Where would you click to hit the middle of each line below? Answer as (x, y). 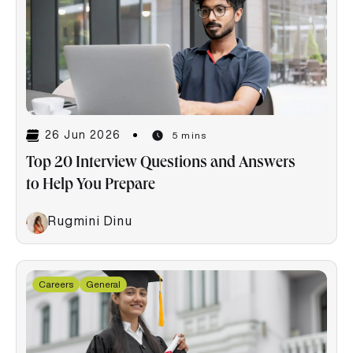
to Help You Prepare (91, 186)
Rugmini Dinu (91, 220)
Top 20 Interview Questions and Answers (161, 163)
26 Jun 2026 (83, 135)
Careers (56, 284)
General (103, 284)
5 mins (190, 135)
